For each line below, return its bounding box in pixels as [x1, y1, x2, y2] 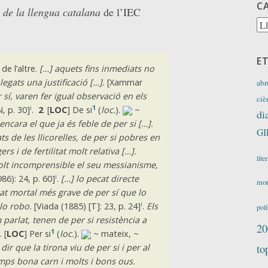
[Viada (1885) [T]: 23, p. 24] [31, 200, 141, 212]
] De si [66, 104, 92, 116]
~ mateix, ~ [93, 228, 139, 240]
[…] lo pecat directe [60, 173, 139, 185]
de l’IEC [100, 4, 141, 19]
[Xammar [104, 77, 142, 89]
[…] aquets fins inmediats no [39, 63, 154, 75]
